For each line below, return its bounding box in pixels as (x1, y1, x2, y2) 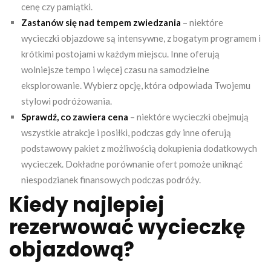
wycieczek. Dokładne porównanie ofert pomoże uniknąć (21, 158, 243, 169)
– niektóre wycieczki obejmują (128, 111, 249, 122)
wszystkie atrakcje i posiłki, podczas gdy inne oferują (21, 126, 231, 138)
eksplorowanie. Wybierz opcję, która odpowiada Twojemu (21, 79, 250, 91)
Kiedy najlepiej (9, 190, 165, 219)
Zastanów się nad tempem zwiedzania (21, 16, 181, 28)
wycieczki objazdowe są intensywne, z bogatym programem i (21, 32, 261, 44)
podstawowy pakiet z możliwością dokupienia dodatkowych (21, 142, 257, 154)
